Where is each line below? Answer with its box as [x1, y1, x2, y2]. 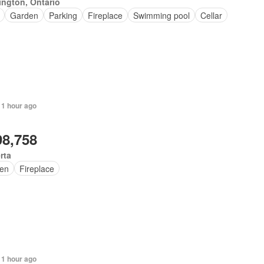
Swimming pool [133, 9, 190, 21]
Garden [10, 9, 39, 21]
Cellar [200, 9, 223, 21]
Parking [49, 9, 78, 21]
